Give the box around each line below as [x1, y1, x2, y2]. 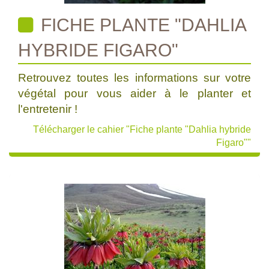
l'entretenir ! [18, 103, 77, 115]
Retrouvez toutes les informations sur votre [18, 71, 251, 84]
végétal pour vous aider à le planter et [18, 87, 251, 100]
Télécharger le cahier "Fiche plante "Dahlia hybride [33, 124, 251, 134]
